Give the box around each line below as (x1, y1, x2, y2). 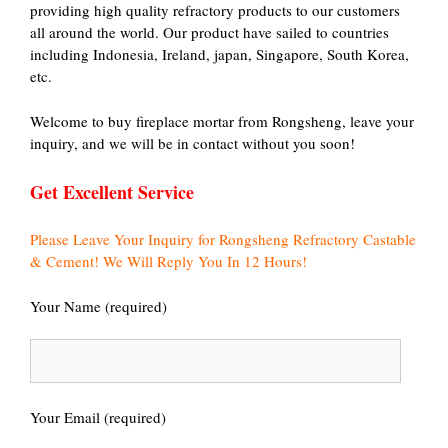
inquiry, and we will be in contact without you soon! (30, 132, 355, 153)
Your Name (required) (30, 295, 167, 316)
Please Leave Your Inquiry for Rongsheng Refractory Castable (30, 229, 416, 249)
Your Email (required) (30, 406, 166, 427)
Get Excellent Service (30, 179, 194, 205)
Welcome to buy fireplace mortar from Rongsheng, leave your (30, 110, 414, 131)
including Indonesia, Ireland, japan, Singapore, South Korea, (30, 44, 409, 64)
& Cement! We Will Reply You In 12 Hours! (30, 251, 307, 271)
